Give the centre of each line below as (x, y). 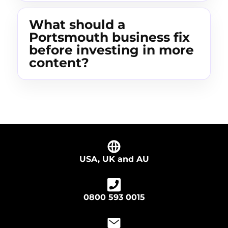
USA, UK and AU (114, 159)
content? (59, 63)
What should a (77, 25)
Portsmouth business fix (109, 37)
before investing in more (111, 50)
